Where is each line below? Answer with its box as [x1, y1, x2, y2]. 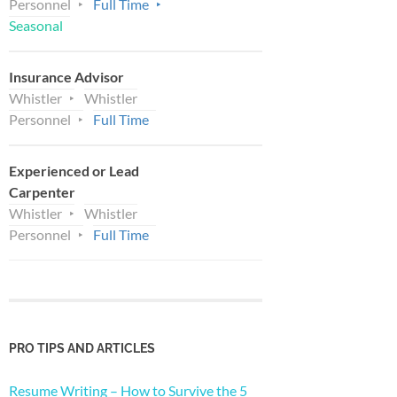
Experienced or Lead [9, 161, 139, 179]
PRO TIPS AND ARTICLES [9, 339, 155, 355]
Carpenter [9, 183, 75, 200]
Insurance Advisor [9, 67, 124, 85]
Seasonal [9, 16, 63, 34]
